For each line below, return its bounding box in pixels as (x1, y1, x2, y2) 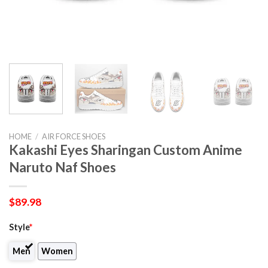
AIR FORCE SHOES (41, 131, 105, 141)
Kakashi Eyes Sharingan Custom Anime (9, 141, 242, 158)
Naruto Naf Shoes (9, 159, 116, 175)
